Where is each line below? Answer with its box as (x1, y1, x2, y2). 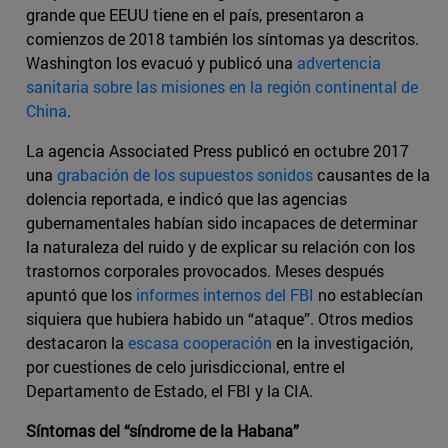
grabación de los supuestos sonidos (57, 164, 313, 186)
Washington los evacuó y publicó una (26, 52, 297, 74)
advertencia (297, 52, 381, 74)
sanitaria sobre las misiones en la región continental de (26, 76, 418, 98)
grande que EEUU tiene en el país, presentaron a (26, 4, 364, 26)
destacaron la (26, 332, 128, 354)
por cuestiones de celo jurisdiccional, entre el (26, 356, 345, 378)
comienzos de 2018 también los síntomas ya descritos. (26, 28, 419, 50)
